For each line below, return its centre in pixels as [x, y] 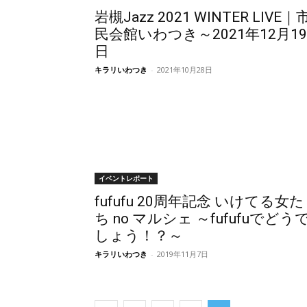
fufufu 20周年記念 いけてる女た [199, 202]
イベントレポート [126, 179]
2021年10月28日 [185, 70]
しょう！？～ [139, 236]
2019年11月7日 [183, 254]
